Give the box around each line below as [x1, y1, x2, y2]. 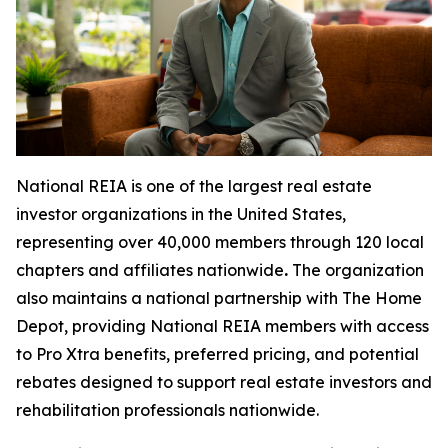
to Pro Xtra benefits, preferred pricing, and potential [16, 344, 419, 365]
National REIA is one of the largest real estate [16, 176, 372, 197]
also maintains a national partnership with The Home [16, 288, 422, 309]
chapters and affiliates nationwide [16, 260, 284, 281]
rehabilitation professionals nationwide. [16, 400, 319, 421]
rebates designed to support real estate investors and [16, 372, 432, 393]
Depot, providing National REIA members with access [16, 316, 429, 337]
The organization [288, 260, 424, 281]
